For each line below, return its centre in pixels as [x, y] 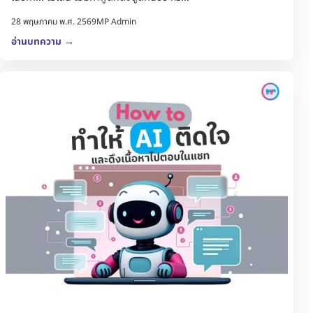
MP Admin [116, 21]
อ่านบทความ [38, 41]
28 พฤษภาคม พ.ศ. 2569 [54, 21]
